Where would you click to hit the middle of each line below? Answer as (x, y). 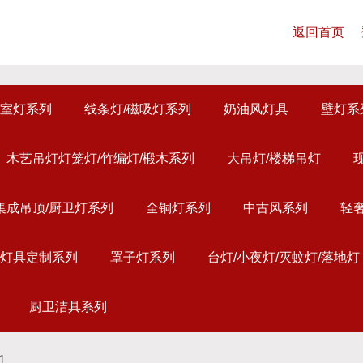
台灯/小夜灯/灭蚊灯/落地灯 (284, 257)
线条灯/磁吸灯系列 (138, 109)
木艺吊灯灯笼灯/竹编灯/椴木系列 (100, 158)
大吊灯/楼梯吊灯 (274, 158)
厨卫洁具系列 (68, 307)
